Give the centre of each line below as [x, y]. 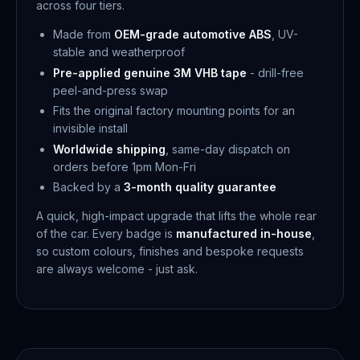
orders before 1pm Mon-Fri [125, 166]
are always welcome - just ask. [117, 269]
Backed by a [88, 187]
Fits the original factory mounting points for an [174, 110]
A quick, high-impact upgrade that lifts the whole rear [176, 216]
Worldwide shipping [109, 149]
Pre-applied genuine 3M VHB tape [150, 72]
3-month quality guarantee [200, 187]
